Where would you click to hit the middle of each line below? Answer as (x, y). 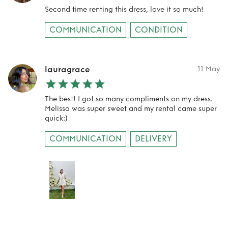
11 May (209, 69)
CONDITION (159, 30)
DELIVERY (153, 139)
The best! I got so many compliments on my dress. (129, 99)
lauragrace (67, 69)
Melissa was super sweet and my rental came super (131, 109)
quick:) (56, 118)
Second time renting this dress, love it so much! (124, 9)
